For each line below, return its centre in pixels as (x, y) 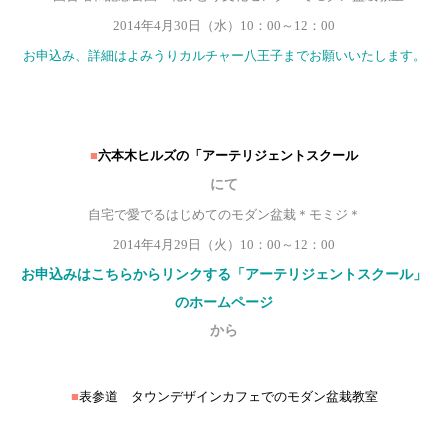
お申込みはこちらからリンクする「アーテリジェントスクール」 (224, 273)
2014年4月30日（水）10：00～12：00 (224, 26)
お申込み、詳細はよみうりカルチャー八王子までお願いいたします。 (224, 56)
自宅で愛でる (126, 215)
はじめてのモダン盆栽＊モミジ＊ (263, 215)
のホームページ (224, 301)
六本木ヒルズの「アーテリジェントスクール (228, 155)
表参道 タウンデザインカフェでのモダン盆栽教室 (228, 397)
